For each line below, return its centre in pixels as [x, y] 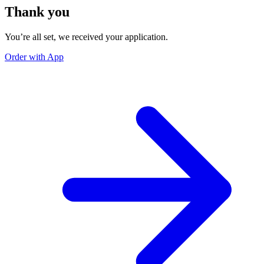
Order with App [34, 57]
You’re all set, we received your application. [86, 37]
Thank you [37, 11]
